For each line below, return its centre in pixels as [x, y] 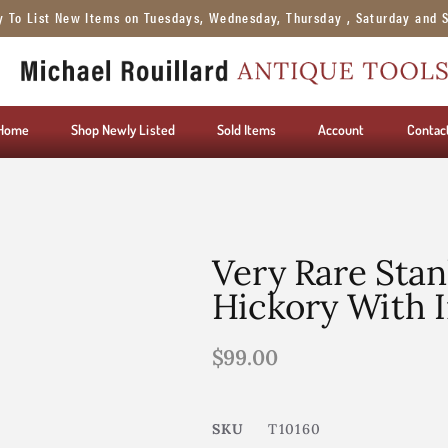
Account [341, 130]
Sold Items [246, 130]
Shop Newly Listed [122, 130]
